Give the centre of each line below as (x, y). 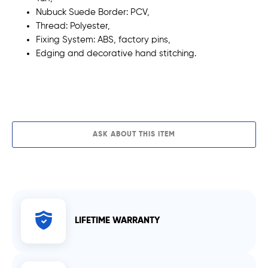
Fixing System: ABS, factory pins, (103, 39)
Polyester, (90, 26)
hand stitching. (165, 53)
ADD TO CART (128, 90)
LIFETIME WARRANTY (117, 221)
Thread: (53, 26)
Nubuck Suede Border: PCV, (93, 12)
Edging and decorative (84, 53)
